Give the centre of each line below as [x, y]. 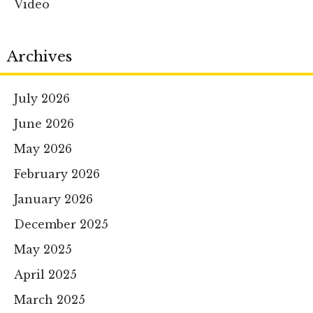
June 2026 [44, 124]
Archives [39, 57]
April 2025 [45, 275]
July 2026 [42, 99]
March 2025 [50, 300]
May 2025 [43, 250]
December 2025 [61, 225]
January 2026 [53, 199]
